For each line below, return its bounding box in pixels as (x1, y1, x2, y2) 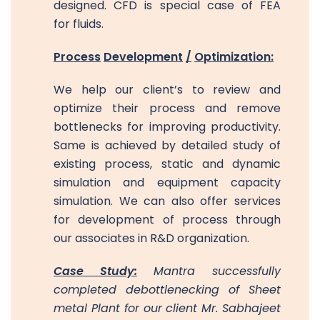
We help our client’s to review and (54, 81, 281, 98)
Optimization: (194, 48, 274, 65)
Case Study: (54, 262, 137, 279)
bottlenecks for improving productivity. (54, 118, 281, 135)
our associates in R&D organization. (54, 229, 249, 246)
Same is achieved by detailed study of (54, 136, 281, 154)
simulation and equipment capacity (54, 174, 281, 191)
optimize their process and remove (54, 99, 281, 116)
